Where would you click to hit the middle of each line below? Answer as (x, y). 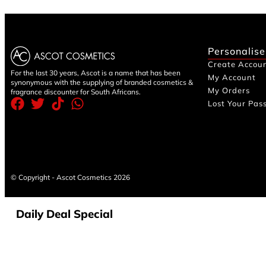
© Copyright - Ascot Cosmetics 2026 (70, 177)
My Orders (229, 90)
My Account (232, 77)
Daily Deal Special (64, 213)
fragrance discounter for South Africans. (76, 91)
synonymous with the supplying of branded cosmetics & (102, 82)
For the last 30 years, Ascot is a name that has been (96, 72)
